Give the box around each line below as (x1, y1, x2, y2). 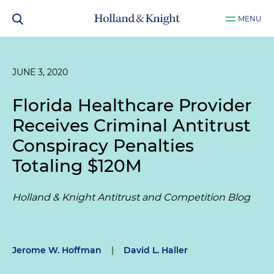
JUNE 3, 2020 (12, 67, 68, 78)
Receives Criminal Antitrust (12, 115, 251, 136)
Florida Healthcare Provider (12, 95, 251, 116)
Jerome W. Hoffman (12, 245, 102, 256)
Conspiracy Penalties (12, 135, 194, 156)
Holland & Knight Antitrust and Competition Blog (12, 191, 250, 203)
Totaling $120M (12, 155, 142, 176)
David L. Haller (124, 245, 188, 256)
